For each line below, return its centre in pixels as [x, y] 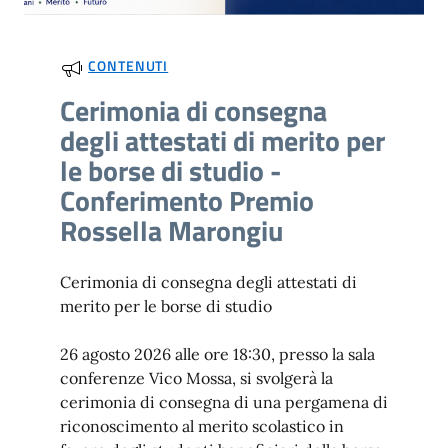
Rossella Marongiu [171, 230]
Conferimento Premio [187, 200]
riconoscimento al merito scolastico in [202, 425]
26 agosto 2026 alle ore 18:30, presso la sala [217, 353]
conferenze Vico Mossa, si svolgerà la [196, 377]
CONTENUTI [128, 66]
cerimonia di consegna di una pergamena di [224, 401]
